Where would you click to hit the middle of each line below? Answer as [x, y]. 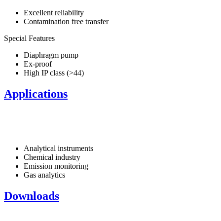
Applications [36, 93]
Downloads [32, 196]
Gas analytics [44, 175]
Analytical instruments [58, 148]
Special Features [29, 38]
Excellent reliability [54, 12]
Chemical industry [52, 157]
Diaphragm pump [51, 55]
